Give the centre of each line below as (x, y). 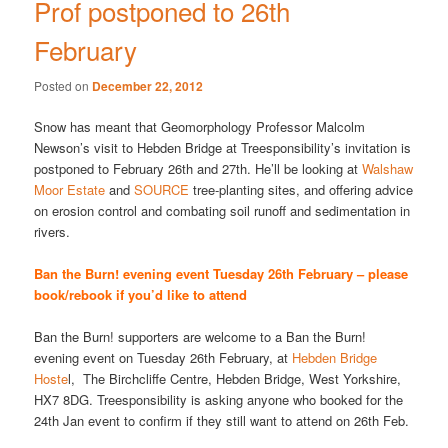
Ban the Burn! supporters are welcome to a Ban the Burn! (200, 337)
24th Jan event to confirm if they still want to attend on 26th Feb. (222, 421)
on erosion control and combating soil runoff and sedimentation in (222, 210)
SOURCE (162, 189)
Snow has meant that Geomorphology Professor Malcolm (200, 126)
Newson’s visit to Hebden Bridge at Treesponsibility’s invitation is (223, 147)
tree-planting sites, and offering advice (301, 189)
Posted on (63, 85)
